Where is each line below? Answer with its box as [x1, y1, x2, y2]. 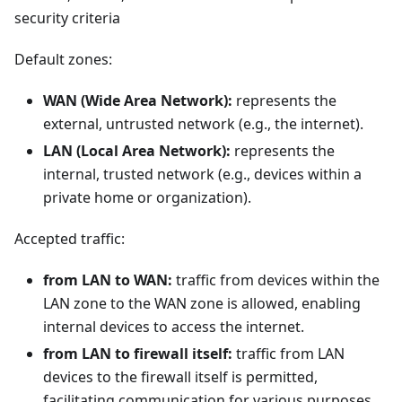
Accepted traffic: [14, 229, 125, 249]
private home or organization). [43, 188, 251, 207]
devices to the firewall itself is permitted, [43, 367, 318, 387]
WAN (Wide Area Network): [43, 91, 232, 110]
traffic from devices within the [172, 270, 380, 290]
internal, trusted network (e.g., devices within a [43, 164, 362, 184]
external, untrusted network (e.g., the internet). [43, 114, 363, 134]
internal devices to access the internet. [43, 317, 304, 336]
